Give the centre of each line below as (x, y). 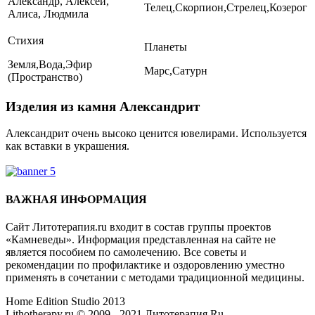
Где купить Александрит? (67, 159)
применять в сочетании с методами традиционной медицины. (155, 277)
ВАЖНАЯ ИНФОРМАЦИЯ (76, 199)
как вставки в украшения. (67, 146)
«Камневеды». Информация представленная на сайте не (141, 239)
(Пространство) (45, 77)
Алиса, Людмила (48, 13)
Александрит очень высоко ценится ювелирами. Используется (156, 134)
